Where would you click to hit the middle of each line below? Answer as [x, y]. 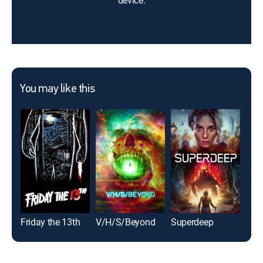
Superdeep [192, 222]
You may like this [58, 89]
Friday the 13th [50, 222]
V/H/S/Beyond [126, 222]
